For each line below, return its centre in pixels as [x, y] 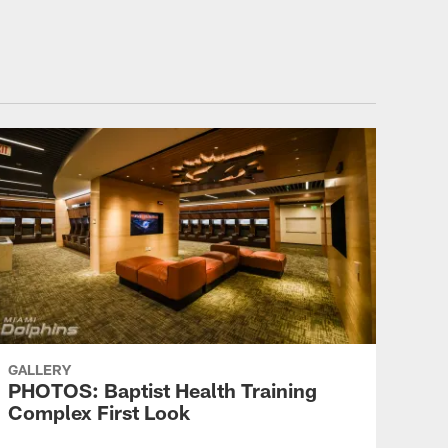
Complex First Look [99, 411]
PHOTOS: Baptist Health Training [162, 389]
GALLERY [39, 369]
